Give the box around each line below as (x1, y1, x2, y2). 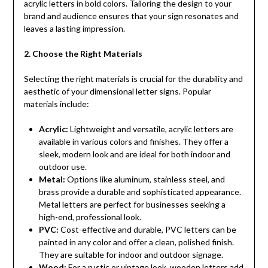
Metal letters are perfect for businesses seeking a (38, 199, 226, 210)
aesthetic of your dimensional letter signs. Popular (23, 86, 211, 97)
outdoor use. (38, 162, 87, 172)
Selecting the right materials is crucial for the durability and (23, 74, 243, 84)
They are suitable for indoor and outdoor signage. (38, 249, 223, 260)
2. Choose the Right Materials (23, 48, 142, 59)
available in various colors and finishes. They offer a (38, 136, 229, 147)
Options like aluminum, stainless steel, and (65, 174, 225, 185)
